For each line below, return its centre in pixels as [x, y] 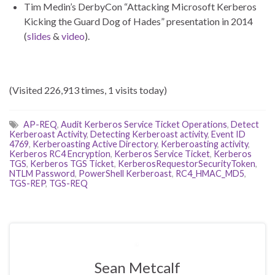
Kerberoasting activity [204, 144]
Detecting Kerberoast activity [149, 134]
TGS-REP [27, 184]
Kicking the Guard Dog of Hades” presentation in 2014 [138, 21]
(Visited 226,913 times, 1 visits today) [88, 90]
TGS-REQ [68, 184]
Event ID [228, 134]
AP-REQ [40, 125]
